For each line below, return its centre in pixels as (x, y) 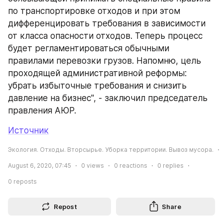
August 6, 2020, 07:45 (40, 166)
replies (172, 166)
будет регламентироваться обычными (89, 48)
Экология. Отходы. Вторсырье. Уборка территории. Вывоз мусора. (111, 150)
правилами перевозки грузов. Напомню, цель (105, 60)
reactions (133, 166)
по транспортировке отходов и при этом (94, 11)
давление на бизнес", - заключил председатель (108, 98)
